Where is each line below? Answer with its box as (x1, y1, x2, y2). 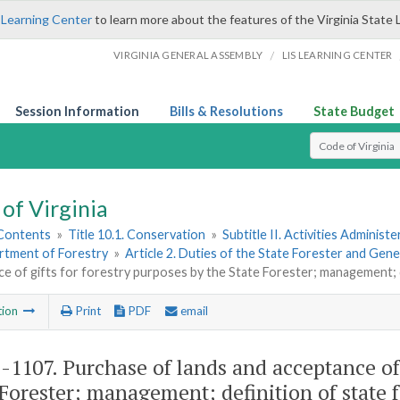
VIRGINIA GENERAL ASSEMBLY (113, 49, 263, 61)
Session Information (15, 104, 139, 119)
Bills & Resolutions (170, 104, 283, 119)
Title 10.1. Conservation (68, 227, 206, 243)
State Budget (313, 104, 395, 119)
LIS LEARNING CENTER (281, 49, 393, 61)
